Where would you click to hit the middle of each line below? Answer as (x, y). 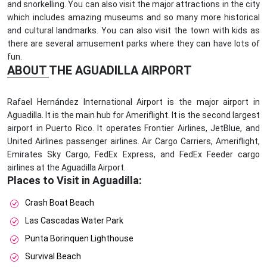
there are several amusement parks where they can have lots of (133, 44)
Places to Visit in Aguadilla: (74, 181)
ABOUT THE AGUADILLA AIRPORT (100, 71)
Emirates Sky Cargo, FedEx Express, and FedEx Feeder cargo (133, 155)
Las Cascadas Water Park (74, 221)
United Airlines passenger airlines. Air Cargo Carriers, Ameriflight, (133, 142)
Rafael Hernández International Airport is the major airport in (133, 102)
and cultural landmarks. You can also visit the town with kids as (133, 31)
